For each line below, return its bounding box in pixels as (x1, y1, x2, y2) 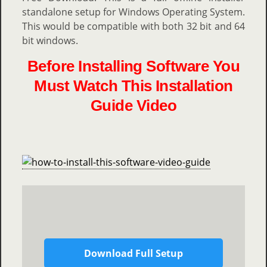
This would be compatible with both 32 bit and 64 (22, 20, 245, 33)
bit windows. (22, 34, 78, 48)
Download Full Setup (84, 247, 183, 260)
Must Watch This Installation (34, 77, 233, 95)
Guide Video (90, 97, 177, 114)
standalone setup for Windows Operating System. (22, 5, 245, 19)
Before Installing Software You (27, 58, 240, 75)
